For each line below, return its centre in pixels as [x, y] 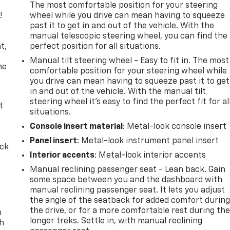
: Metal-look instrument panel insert [148, 141]
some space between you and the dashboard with [126, 180]
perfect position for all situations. [95, 46]
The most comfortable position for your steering [124, 5]
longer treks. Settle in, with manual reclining [116, 221]
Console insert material [76, 127]
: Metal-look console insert [175, 127]
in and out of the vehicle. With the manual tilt [118, 92]
